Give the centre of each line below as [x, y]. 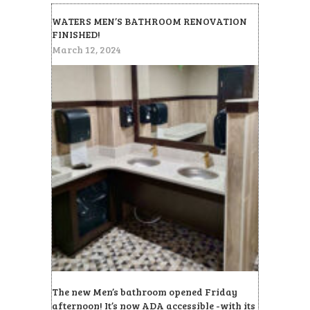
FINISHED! [76, 35]
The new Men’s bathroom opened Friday [145, 292]
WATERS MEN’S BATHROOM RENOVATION [149, 21]
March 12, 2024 [86, 50]
